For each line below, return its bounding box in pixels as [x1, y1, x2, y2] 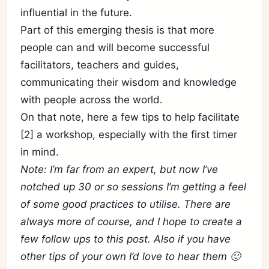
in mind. [20, 146, 59, 158]
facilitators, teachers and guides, [20, 59, 180, 71]
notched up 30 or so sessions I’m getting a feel [20, 181, 247, 193]
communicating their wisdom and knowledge [20, 76, 237, 88]
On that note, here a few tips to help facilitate [20, 111, 240, 123]
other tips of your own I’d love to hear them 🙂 [20, 250, 241, 262]
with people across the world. [20, 94, 163, 106]
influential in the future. [20, 7, 133, 19]
